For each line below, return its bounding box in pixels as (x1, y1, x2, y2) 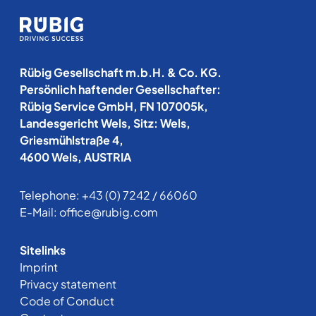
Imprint (20, 259, 58, 274)
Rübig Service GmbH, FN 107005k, (20, 98, 208, 114)
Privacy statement (20, 276, 116, 291)
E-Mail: (20, 204, 59, 219)
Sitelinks (20, 242, 66, 257)
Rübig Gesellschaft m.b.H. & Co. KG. (20, 64, 221, 80)
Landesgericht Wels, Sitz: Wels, (20, 115, 190, 130)
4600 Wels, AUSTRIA (20, 149, 131, 164)
